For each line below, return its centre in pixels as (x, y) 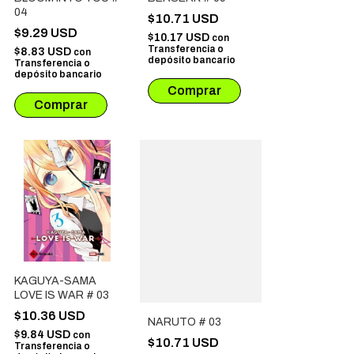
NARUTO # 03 (185, 322)
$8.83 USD (44, 52)
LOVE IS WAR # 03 (62, 296)
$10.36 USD (51, 316)
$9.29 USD (47, 33)
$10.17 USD (180, 38)
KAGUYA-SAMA (55, 281)
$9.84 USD (43, 335)
